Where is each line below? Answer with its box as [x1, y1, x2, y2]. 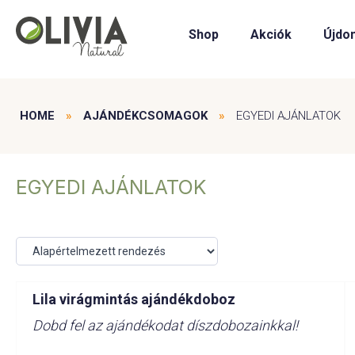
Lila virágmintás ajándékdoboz [32, 291, 235, 307]
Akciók [250, 27, 292, 42]
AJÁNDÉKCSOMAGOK [83, 109, 208, 123]
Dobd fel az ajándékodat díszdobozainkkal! [32, 317, 298, 334]
